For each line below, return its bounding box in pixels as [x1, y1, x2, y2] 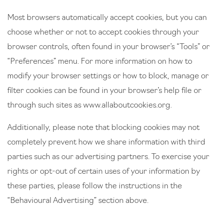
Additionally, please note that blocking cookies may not [7, 124, 200, 132]
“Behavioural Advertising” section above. [7, 197, 148, 205]
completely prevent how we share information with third [7, 139, 205, 146]
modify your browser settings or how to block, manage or [7, 73, 209, 80]
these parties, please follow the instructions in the [7, 182, 182, 190]
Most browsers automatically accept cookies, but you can [7, 14, 207, 22]
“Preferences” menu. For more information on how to [7, 58, 192, 66]
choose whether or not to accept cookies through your [7, 29, 199, 36]
